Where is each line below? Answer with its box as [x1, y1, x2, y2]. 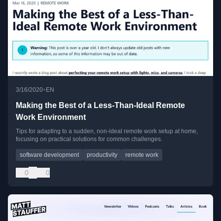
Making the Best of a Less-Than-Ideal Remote [16, 101, 185, 110]
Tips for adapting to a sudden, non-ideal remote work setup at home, [16, 127, 198, 135]
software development [20, 151, 79, 158]
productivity [87, 151, 117, 158]
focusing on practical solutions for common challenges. [16, 135, 162, 143]
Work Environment [16, 112, 86, 121]
